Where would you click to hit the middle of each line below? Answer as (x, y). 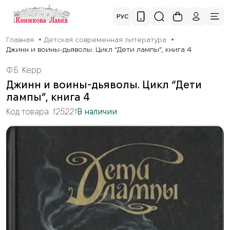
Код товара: (29, 111)
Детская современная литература (105, 40)
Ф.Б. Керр (24, 70)
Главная (20, 40)
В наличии (97, 111)
